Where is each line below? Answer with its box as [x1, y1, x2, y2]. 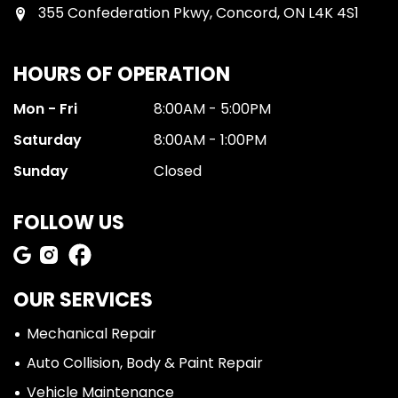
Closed [154, 161, 202, 181]
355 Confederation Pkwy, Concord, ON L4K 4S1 [38, 3, 359, 23]
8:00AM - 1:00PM [154, 130, 267, 150]
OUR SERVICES [13, 286, 153, 314]
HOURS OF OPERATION [13, 60, 230, 88]
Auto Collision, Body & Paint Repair [27, 353, 263, 373]
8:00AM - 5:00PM [154, 99, 271, 119]
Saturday [13, 130, 85, 150]
